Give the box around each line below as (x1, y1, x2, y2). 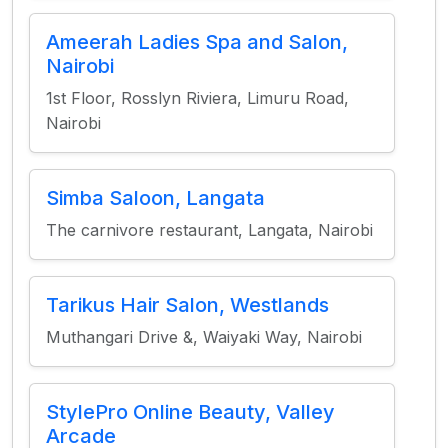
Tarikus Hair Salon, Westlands (46, 293, 329, 317)
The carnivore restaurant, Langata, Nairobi (46, 220, 373, 240)
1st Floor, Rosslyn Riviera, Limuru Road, (46, 88, 349, 108)
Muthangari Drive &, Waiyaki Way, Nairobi (46, 327, 362, 347)
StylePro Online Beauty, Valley (46, 400, 335, 424)
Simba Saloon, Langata (46, 186, 265, 210)
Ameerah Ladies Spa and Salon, (46, 30, 348, 54)
